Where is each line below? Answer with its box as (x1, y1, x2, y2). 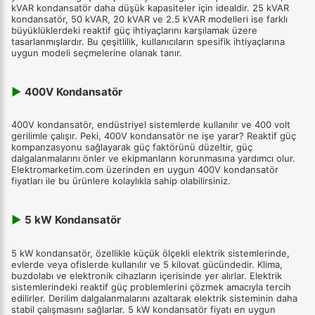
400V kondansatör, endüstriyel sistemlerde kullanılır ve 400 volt (11, 119, 290, 131)
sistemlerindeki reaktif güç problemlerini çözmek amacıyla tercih (11, 281, 291, 292)
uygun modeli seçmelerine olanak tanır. (11, 46, 182, 58)
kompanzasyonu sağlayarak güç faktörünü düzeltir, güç (11, 141, 252, 153)
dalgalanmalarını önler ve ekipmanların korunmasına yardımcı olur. (11, 153, 295, 165)
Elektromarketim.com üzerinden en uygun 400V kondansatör (11, 164, 278, 176)
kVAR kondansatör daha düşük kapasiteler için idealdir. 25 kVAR (11, 1, 289, 13)
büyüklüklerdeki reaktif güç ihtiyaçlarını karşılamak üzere (11, 24, 257, 36)
